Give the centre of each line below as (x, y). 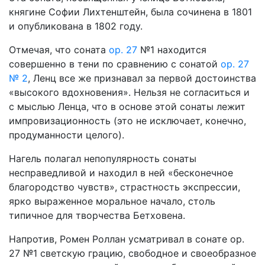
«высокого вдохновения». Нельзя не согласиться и (129, 92)
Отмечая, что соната (59, 50)
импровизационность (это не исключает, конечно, (127, 121)
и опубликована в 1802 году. (76, 26)
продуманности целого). (67, 135)
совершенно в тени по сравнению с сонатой (115, 64)
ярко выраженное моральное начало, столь (112, 201)
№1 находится (172, 50)
